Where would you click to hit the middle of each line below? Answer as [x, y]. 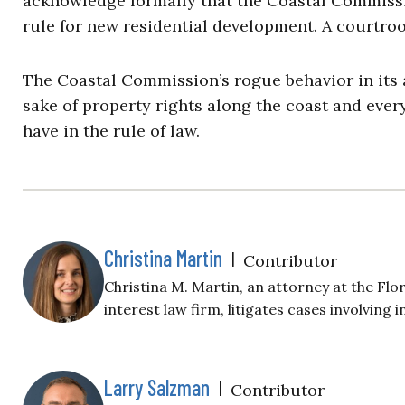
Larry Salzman [157, 388]
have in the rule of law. [111, 131]
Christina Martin [163, 259]
